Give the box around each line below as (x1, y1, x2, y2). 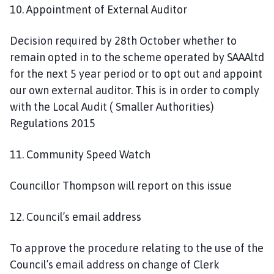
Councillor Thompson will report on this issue (10, 179, 232, 192)
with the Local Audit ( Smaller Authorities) (10, 100, 214, 113)
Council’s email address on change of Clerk (10, 257, 220, 271)
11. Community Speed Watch (10, 147, 150, 161)
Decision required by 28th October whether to (10, 34, 237, 47)
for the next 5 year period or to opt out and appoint (10, 67, 262, 80)
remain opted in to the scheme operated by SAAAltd (10, 50, 264, 64)
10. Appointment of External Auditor (10, 2, 187, 16)
